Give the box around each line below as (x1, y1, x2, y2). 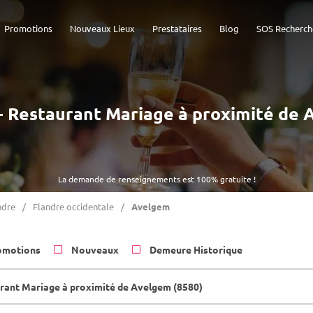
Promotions (4, 22, 52, 34)
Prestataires (152, 22, 202, 34)
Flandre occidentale (33, 201, 114, 212)
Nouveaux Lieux (70, 22, 135, 34)
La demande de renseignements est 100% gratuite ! (57, 173, 256, 184)
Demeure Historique (150, 243, 242, 256)
